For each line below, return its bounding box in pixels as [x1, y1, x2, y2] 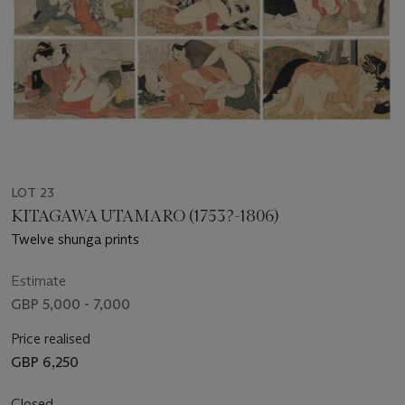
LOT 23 [11, 184, 54, 202]
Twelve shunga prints [11, 231, 139, 249]
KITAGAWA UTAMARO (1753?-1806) [11, 206, 278, 227]
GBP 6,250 [11, 353, 79, 372]
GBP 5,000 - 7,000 [11, 296, 130, 314]
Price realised [11, 330, 90, 348]
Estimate [11, 272, 66, 290]
